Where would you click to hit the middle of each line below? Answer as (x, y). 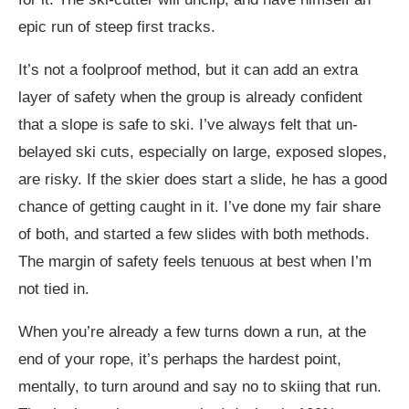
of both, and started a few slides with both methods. (194, 234)
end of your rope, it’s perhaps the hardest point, (180, 359)
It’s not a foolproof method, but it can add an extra (188, 69)
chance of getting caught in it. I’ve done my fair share (199, 206)
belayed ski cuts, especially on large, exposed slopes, (203, 152)
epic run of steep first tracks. (117, 26)
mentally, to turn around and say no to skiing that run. (200, 386)
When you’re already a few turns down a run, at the (192, 331)
